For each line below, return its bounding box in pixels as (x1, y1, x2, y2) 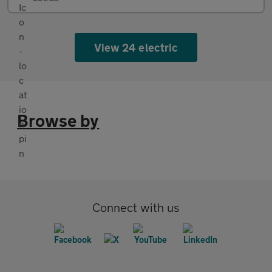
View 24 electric (94, 41, 178, 55)
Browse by (17, 110, 100, 131)
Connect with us (92, 200, 180, 215)
